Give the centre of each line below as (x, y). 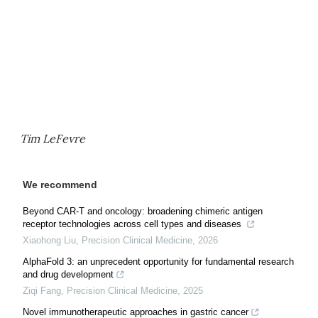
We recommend (60, 185)
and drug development (68, 274)
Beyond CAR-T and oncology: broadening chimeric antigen (143, 211)
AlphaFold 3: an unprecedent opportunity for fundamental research (158, 262)
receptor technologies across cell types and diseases (133, 224)
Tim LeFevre (53, 138)
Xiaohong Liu (49, 240)
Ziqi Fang (42, 291)
